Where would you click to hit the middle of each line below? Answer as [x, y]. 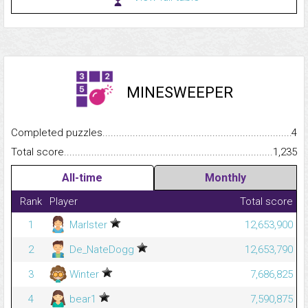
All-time [82, 178]
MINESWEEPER [179, 93]
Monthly [225, 178]
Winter [84, 275]
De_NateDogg [102, 250]
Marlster [88, 225]
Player [64, 202]
